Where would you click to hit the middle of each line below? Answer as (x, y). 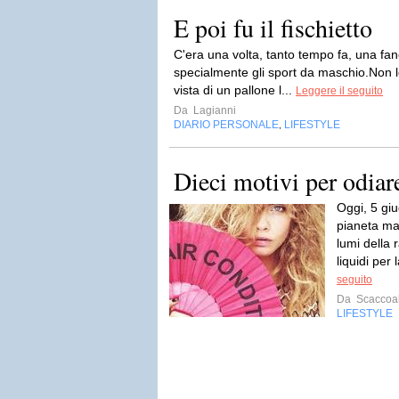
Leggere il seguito (339, 91)
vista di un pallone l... (235, 90)
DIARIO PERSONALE (226, 125)
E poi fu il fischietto (273, 28)
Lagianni (213, 110)
